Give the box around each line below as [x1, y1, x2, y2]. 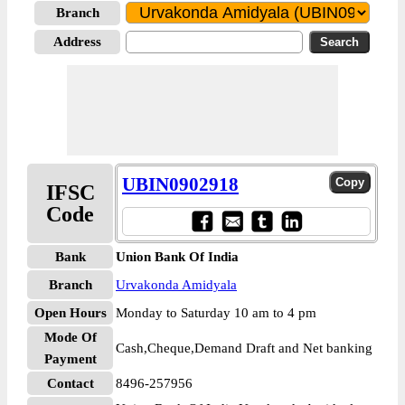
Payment [43, 352, 97, 366]
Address [53, 34, 101, 49]
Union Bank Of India [116, 250, 239, 264]
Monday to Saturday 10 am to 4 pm [116, 306, 316, 320]
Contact [46, 376, 94, 391]
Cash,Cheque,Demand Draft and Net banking [116, 341, 372, 355]
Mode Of [43, 330, 97, 344]
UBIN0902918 [122, 174, 239, 195]
